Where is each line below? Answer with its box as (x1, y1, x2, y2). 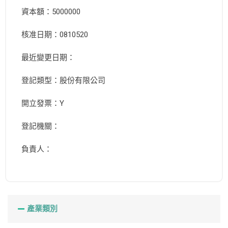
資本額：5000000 (21, 7, 80, 17)
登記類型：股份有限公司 (21, 76, 105, 85)
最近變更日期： (21, 53, 75, 63)
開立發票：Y (21, 99, 64, 108)
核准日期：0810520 (21, 30, 88, 40)
